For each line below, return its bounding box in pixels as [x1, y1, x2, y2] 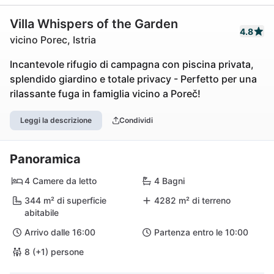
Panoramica [10, 152, 81, 166]
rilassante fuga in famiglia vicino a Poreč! [10, 87, 201, 100]
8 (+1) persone [24, 246, 84, 257]
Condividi [119, 116, 153, 125]
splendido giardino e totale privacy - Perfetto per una [10, 73, 257, 85]
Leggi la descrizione [20, 116, 92, 125]
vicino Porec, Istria [10, 34, 96, 46]
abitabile [24, 207, 59, 218]
